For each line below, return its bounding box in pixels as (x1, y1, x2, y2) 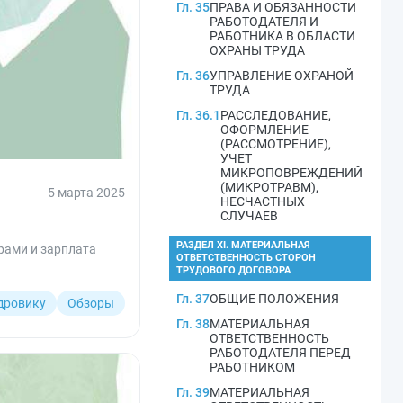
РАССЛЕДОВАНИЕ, (220, 108, 331, 122)
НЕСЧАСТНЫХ (220, 194, 305, 209)
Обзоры (67, 296, 114, 310)
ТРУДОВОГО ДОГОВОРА (176, 264, 291, 276)
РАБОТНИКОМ (210, 360, 295, 374)
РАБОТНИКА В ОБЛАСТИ (210, 29, 355, 43)
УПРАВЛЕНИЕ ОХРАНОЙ (210, 68, 354, 83)
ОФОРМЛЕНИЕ (220, 122, 309, 137)
